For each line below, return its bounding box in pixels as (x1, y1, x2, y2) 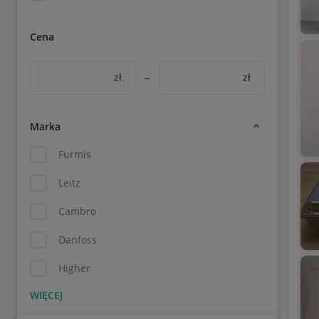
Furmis (58, 147, 91, 161)
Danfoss (58, 233, 97, 246)
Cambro (58, 204, 96, 218)
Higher (58, 261, 90, 275)
